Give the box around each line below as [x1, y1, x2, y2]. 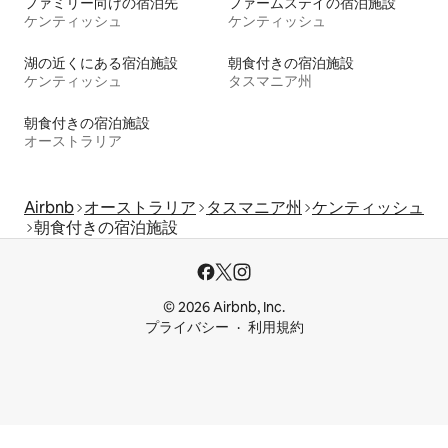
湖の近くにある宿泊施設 [24, 54, 178, 73]
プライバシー [144, 318, 229, 337]
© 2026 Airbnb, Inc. [163, 298, 285, 317]
